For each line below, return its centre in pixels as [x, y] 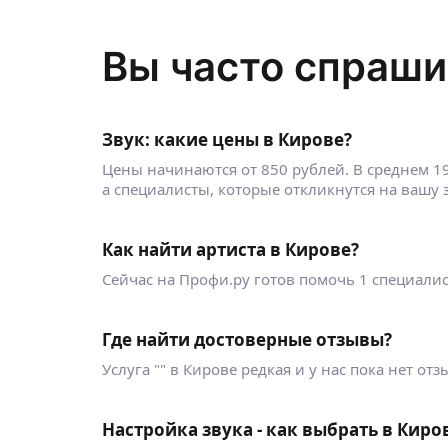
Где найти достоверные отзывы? [247, 339]
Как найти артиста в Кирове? [230, 249]
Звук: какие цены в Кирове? [227, 139]
